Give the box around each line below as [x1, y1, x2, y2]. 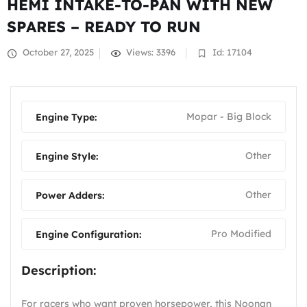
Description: [21, 262, 96, 278]
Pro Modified [211, 227, 271, 240]
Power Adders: [36, 188, 104, 201]
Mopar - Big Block [186, 110, 271, 123]
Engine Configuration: [36, 228, 141, 241]
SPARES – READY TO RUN [7, 16, 201, 36]
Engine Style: [36, 149, 98, 162]
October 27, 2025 [20, 47, 94, 58]
